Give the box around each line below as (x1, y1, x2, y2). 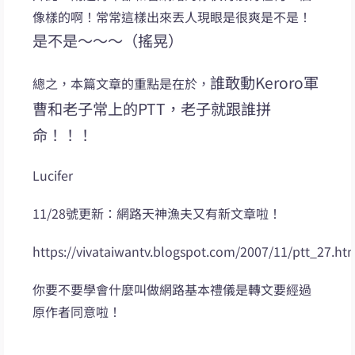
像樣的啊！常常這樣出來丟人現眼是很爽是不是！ (32, 6, 312, 26)
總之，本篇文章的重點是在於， (32, 73, 211, 93)
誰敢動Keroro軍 (210, 71, 319, 94)
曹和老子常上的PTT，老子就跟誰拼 (32, 97, 272, 120)
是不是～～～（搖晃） (32, 29, 184, 52)
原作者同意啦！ (32, 301, 122, 321)
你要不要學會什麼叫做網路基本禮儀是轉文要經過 (32, 279, 312, 299)
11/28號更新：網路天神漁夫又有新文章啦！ (32, 203, 282, 223)
